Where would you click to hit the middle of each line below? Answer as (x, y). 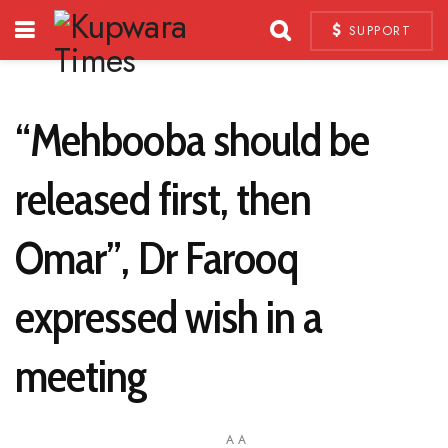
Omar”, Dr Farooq (156, 257)
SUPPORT (377, 30)
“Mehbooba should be (192, 139)
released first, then (163, 198)
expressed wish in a (169, 316)
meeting (81, 375)
